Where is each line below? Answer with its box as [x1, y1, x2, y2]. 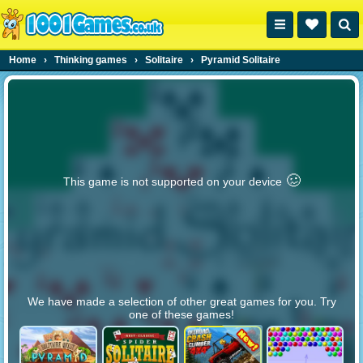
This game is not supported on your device [62, 175, 282, 189]
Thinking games [54, 54, 127, 66]
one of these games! [129, 307, 234, 321]
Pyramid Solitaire [201, 54, 280, 66]
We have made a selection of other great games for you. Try [27, 294, 336, 308]
